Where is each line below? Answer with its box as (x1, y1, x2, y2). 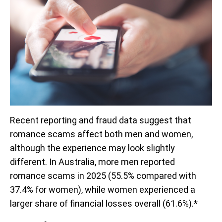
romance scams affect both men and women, (10, 128, 193, 139)
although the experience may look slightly (10, 142, 175, 153)
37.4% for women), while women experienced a (10, 184, 195, 195)
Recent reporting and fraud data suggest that (10, 114, 191, 125)
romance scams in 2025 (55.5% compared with (10, 170, 196, 181)
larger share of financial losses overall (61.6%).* (10, 198, 198, 209)
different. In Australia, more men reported (10, 156, 175, 167)
